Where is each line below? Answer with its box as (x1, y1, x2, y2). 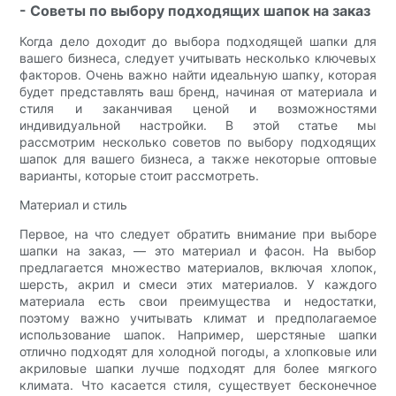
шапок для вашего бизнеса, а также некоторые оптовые (19, 151, 377, 167)
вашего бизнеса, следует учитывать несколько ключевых (19, 50, 377, 66)
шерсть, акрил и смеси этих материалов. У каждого (19, 277, 377, 293)
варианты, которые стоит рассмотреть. (19, 168, 260, 184)
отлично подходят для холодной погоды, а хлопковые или (19, 344, 377, 360)
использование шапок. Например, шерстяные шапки (19, 327, 377, 343)
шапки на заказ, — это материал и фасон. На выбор (19, 243, 377, 259)
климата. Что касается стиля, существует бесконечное (19, 377, 377, 393)
